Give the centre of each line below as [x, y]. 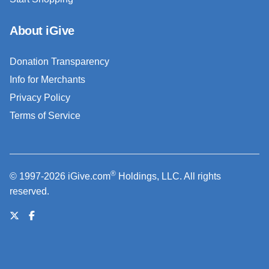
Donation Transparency [59, 61]
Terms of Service [45, 115]
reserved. [29, 191]
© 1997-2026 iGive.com [60, 176]
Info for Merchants [47, 79]
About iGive [42, 30]
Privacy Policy [40, 97]
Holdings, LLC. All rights [168, 176]
